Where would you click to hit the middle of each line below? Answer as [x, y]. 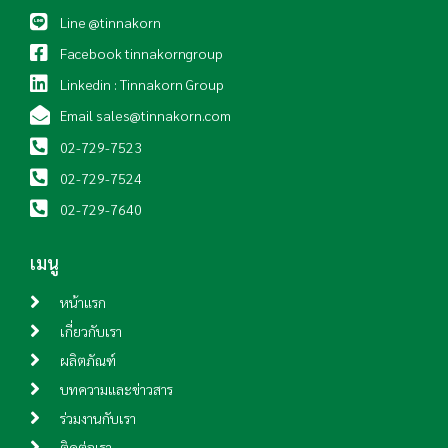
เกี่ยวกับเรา [91, 331]
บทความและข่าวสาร [116, 389]
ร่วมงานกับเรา [98, 418]
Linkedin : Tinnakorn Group [142, 84]
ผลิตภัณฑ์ [88, 360]
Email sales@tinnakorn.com [145, 115]
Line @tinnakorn [110, 22]
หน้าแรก [83, 302]
